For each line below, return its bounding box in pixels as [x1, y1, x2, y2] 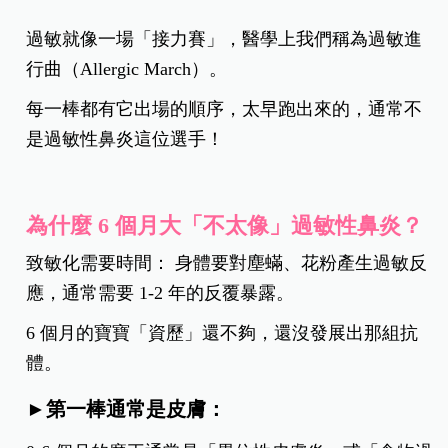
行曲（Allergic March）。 [26, 58, 228, 79]
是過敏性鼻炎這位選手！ [26, 128, 225, 149]
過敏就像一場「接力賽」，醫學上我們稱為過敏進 [26, 28, 423, 49]
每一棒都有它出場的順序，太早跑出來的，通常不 [26, 98, 423, 119]
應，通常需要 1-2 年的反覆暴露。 [26, 282, 295, 303]
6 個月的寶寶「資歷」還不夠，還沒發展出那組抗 [26, 322, 419, 343]
